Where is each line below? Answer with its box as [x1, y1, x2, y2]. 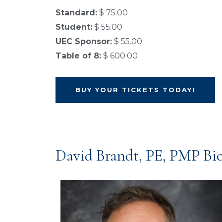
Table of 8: [55, 51, 101, 61]
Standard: [55, 8, 97, 18]
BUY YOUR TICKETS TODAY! [75, 86, 195, 94]
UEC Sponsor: [55, 37, 112, 47]
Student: [55, 22, 92, 32]
